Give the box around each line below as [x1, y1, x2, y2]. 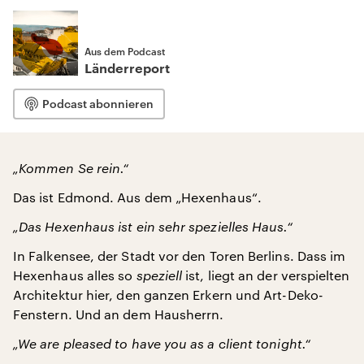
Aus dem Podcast [84, 45, 165, 57]
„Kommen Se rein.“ [13, 160, 129, 175]
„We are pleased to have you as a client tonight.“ [13, 336, 310, 351]
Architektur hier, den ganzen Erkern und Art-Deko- [13, 287, 323, 302]
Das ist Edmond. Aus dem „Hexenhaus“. [13, 189, 262, 205]
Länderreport [84, 63, 170, 76]
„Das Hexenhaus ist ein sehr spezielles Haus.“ [13, 219, 292, 234]
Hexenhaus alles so [13, 267, 136, 283]
